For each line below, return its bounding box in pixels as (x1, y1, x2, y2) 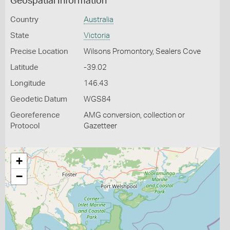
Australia (83, 16, 113, 24)
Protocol (10, 122, 40, 130)
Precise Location (10, 48, 68, 55)
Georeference (10, 111, 60, 119)
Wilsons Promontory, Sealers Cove (83, 48, 201, 55)
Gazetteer (83, 122, 117, 130)
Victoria (83, 32, 110, 40)
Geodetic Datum (10, 95, 67, 103)
